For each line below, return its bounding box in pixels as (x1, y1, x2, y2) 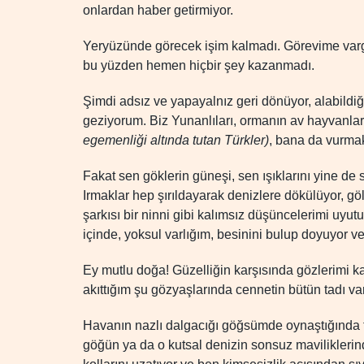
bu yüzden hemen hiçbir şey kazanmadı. (83, 58, 314, 72)
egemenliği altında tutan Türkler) (83, 133, 269, 147)
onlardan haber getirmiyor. (83, 3, 233, 17)
